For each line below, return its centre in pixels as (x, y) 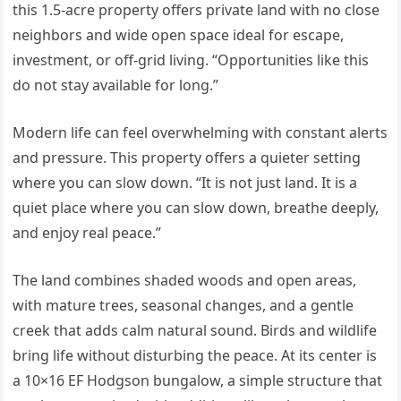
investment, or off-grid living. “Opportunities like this (191, 60)
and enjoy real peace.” (87, 233)
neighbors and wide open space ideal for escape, (179, 35)
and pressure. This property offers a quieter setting (187, 158)
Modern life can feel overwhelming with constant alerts (200, 133)
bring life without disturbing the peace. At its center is (195, 356)
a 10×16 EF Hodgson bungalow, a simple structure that (198, 381)
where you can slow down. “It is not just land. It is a (185, 183)
